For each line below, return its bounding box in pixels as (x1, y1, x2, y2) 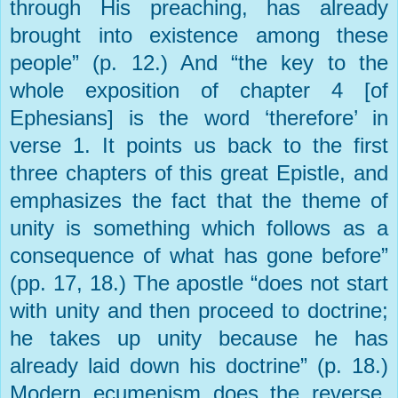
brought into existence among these (10, 23, 388, 48)
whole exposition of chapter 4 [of (10, 78, 388, 103)
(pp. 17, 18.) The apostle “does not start (10, 271, 388, 296)
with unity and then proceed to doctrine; (10, 298, 388, 323)
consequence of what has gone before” (10, 243, 388, 268)
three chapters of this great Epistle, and (10, 161, 388, 186)
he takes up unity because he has (10, 326, 388, 351)
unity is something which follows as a (10, 216, 388, 241)
